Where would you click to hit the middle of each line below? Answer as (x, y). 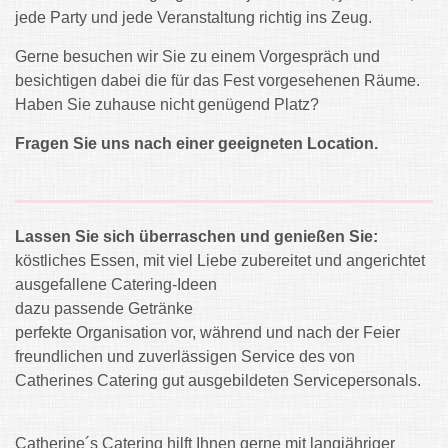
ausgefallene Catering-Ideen (116, 285)
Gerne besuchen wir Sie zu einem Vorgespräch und (197, 57)
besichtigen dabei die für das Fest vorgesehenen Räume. (217, 81)
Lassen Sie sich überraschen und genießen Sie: (196, 237)
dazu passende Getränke (104, 309)
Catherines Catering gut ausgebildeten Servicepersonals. (218, 381)
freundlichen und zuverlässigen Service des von (185, 357)
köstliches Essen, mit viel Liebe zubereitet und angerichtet (220, 261)
